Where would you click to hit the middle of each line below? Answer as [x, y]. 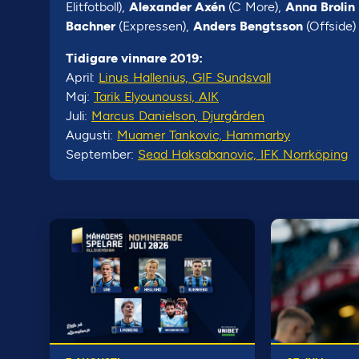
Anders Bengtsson [250, 26]
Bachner [92, 26]
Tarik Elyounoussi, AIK [156, 97]
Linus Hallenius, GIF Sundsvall [185, 77]
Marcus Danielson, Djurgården [178, 116]
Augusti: [91, 135]
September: [102, 154]
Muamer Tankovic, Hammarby [204, 135]
